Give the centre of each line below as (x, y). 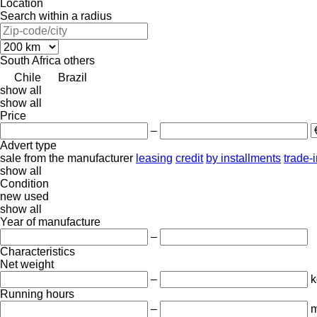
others (79, 60)
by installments (243, 158)
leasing (154, 158)
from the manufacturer (79, 158)
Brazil (73, 77)
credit (189, 158)
